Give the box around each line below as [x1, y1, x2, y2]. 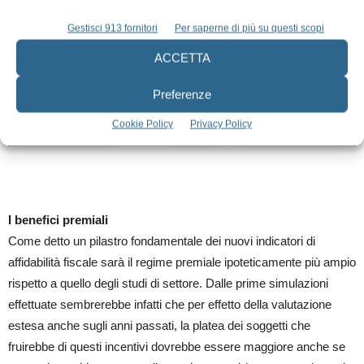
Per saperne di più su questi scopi [175, 22, 324, 34]
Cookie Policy [112, 118, 173, 130]
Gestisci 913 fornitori [67, 22, 158, 34]
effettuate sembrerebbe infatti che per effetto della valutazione [8, 297, 331, 311]
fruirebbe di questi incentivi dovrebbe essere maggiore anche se [8, 339, 345, 353]
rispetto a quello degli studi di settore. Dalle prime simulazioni [8, 275, 328, 290]
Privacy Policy [190, 118, 252, 130]
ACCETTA [154, 50, 210, 65]
